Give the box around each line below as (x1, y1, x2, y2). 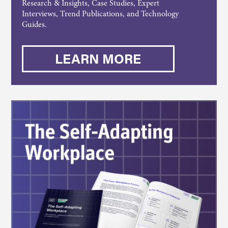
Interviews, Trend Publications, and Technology (21, 8, 179, 19)
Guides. (21, 19, 47, 30)
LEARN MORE (55, 50, 141, 67)
